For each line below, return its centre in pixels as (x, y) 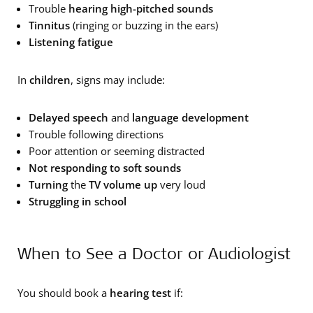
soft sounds (152, 167)
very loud (181, 184)
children (50, 79)
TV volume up (123, 184)
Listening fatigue (71, 42)
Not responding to (74, 167)
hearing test (140, 292)
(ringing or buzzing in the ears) (144, 25)
